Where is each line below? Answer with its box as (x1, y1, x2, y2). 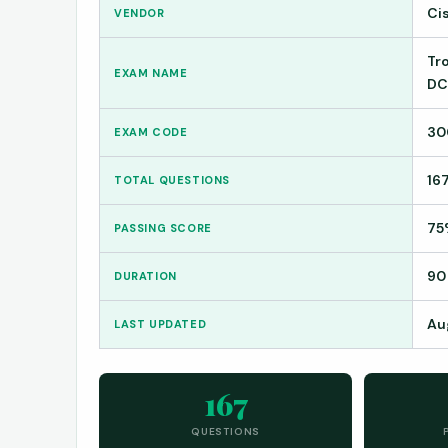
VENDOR (114, 5, 165, 20)
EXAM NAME (114, 65, 188, 80)
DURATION (114, 268, 177, 283)
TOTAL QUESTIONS (114, 172, 230, 187)
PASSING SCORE (114, 220, 212, 235)
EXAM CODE (114, 124, 188, 139)
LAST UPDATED (114, 316, 207, 331)
